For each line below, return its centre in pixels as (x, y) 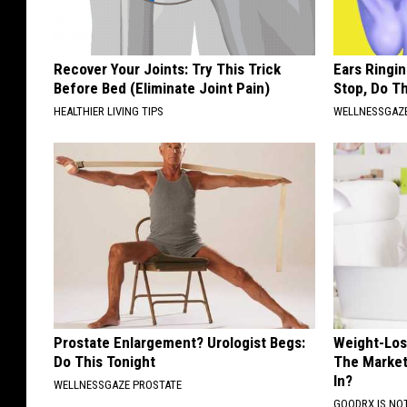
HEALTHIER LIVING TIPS (109, 112)
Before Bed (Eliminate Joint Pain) (162, 89)
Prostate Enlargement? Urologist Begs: (179, 343)
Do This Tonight (104, 362)
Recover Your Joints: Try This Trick (167, 69)
